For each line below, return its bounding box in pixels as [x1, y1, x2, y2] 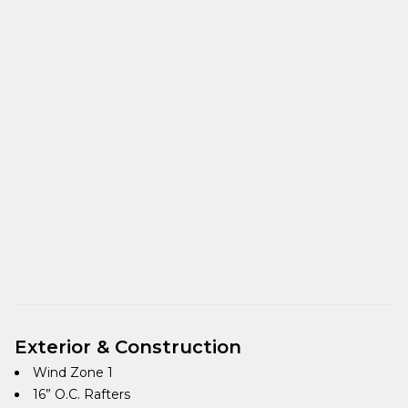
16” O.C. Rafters [33, 385, 130, 403]
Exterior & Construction [15, 335, 241, 358]
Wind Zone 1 [33, 363, 113, 381]
